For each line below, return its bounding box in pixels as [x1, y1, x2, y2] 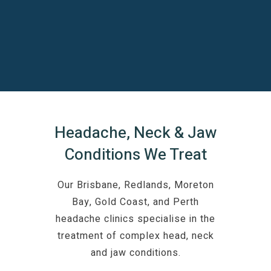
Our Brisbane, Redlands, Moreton [57, 178, 214, 193]
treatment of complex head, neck [57, 229, 214, 244]
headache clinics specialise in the [56, 212, 215, 227]
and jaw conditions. [90, 246, 181, 261]
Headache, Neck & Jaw [54, 122, 217, 145]
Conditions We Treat [64, 143, 207, 167]
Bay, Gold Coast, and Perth [72, 195, 199, 210]
